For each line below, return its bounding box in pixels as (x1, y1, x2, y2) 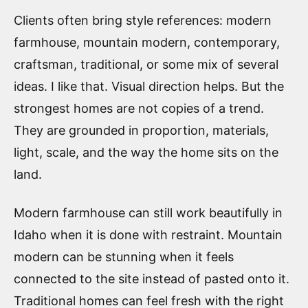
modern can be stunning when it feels (14, 249, 234, 264)
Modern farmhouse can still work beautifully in (14, 205, 283, 220)
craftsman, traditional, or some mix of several (14, 56, 278, 71)
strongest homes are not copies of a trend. (14, 100, 264, 115)
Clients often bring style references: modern (14, 12, 272, 27)
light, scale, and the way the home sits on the (14, 144, 278, 159)
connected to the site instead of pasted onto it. (14, 271, 289, 286)
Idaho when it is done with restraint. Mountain (14, 227, 283, 242)
